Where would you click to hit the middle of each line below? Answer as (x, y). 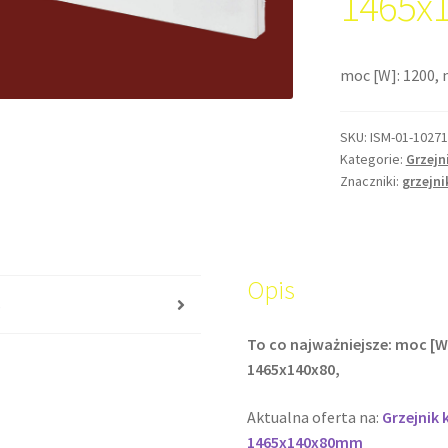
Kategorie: (372, 158)
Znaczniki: (370, 180)
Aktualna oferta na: (315, 416)
